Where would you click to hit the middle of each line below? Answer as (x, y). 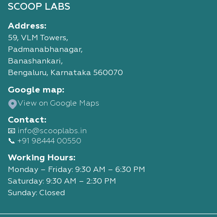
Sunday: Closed (36, 193)
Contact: (27, 120)
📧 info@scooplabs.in (47, 131)
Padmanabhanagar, (45, 50)
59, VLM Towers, (38, 38)
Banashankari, (35, 62)
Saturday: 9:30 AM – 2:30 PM (62, 182)
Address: (27, 26)
